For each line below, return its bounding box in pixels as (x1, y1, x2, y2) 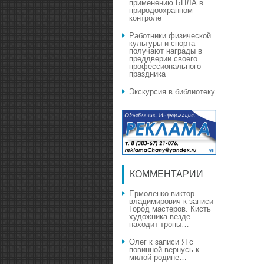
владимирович (129, 197, 181, 206)
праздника (129, 70, 166, 79)
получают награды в (129, 47, 202, 56)
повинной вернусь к (129, 245, 199, 255)
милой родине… (129, 253, 187, 262)
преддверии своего (129, 54, 197, 64)
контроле (129, 14, 161, 23)
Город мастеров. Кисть (129, 204, 211, 214)
